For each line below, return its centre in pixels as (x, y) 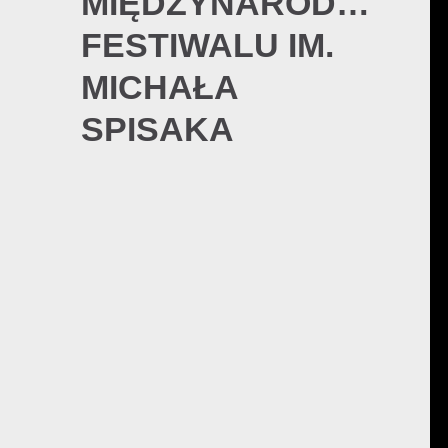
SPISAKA (157, 128)
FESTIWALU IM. (207, 44)
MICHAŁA (159, 86)
